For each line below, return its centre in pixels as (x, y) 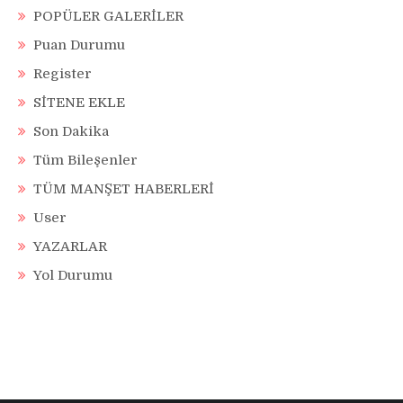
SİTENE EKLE (79, 103)
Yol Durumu (73, 276)
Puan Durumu (79, 45)
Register (63, 74)
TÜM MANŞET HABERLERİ (124, 189)
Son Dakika (71, 132)
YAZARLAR (70, 247)
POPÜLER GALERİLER (108, 17)
